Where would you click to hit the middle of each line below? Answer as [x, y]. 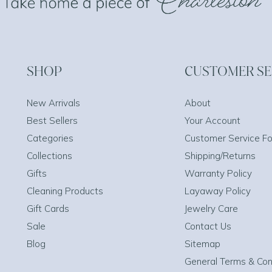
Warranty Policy [218, 173]
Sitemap [202, 244]
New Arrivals [53, 103]
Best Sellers [52, 121]
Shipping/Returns [220, 156]
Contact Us [208, 226]
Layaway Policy [218, 191]
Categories [50, 138]
